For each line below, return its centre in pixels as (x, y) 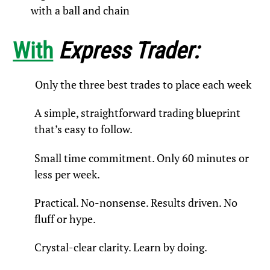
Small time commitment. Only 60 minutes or (142, 158)
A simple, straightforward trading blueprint (138, 113)
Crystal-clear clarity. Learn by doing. (121, 247)
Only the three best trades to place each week (143, 84)
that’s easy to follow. (84, 129)
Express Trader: (129, 50)
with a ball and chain (80, 11)
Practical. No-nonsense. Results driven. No (136, 202)
